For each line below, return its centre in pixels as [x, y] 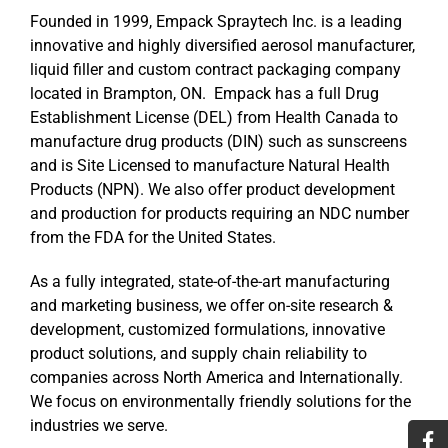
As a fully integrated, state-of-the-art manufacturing [210, 282]
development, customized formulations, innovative [207, 330]
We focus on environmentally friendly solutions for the [220, 402]
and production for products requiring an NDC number [219, 214]
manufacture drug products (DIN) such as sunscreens [218, 142]
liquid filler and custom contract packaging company [215, 70]
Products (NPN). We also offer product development [212, 190]
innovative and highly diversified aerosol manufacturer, [222, 46]
